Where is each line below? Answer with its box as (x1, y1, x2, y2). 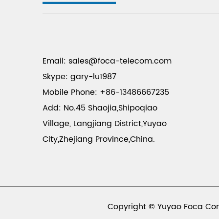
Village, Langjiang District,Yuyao (43, 117, 167, 130)
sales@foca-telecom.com (68, 54, 172, 67)
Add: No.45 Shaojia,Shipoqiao (43, 101, 157, 114)
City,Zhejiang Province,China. (43, 132, 155, 146)
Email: (43, 54, 68, 67)
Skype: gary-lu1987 (43, 70, 116, 83)
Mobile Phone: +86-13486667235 (43, 86, 169, 99)
